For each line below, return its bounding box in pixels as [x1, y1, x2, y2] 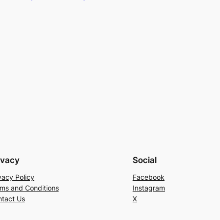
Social [133, 155, 157, 165]
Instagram [133, 184, 165, 192]
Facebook [133, 173, 165, 182]
